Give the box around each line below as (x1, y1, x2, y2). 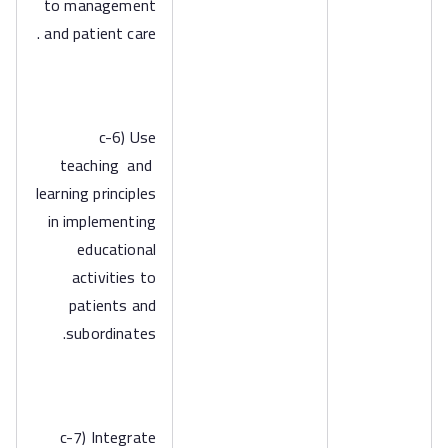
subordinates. (66, 318, 156, 348)
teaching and (59, 150, 156, 180)
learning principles (35, 178, 156, 208)
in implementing (47, 206, 156, 236)
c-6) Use (98, 122, 156, 152)
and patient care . (44, 18, 156, 48)
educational (77, 234, 156, 264)
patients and (69, 290, 156, 320)
